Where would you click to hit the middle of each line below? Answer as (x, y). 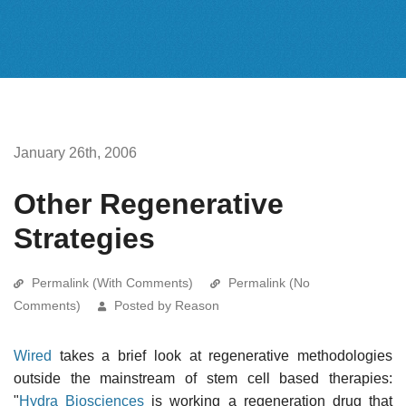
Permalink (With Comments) (112, 282)
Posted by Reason (167, 305)
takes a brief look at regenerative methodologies (222, 355)
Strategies (84, 238)
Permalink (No (269, 282)
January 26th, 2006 (75, 152)
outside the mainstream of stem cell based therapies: (203, 378)
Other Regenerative (149, 203)
